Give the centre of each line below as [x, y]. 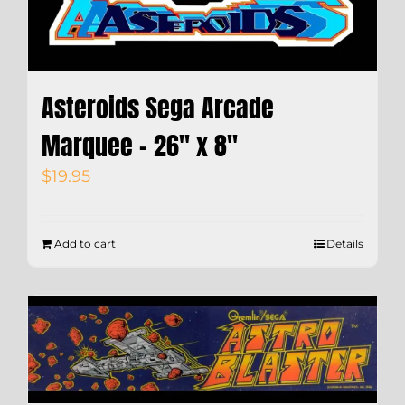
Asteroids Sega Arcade [158, 108]
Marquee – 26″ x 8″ [140, 146]
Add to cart [85, 244]
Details [345, 244]
